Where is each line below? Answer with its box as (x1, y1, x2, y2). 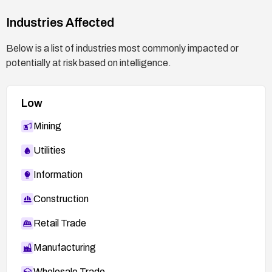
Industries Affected (6, 15, 114, 29)
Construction (33, 193, 89, 204)
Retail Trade (33, 217, 86, 228)
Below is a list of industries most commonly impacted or (6, 42, 239, 53)
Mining (33, 120, 61, 131)
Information (33, 169, 83, 180)
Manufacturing (33, 242, 96, 253)
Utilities (33, 144, 66, 155)
